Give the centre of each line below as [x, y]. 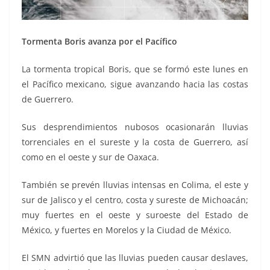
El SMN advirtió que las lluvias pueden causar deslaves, [135, 257]
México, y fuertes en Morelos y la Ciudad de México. [127, 230]
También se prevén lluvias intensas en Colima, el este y [135, 184]
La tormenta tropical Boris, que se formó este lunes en [135, 69]
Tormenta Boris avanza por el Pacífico [99, 41]
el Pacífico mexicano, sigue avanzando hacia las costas [135, 84]
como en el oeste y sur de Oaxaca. [90, 157]
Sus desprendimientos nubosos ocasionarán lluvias [135, 127]
